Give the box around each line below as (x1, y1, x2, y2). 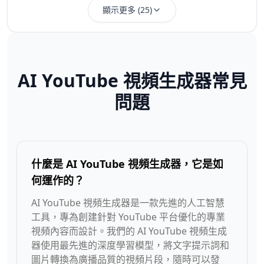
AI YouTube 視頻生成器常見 (17, 68, 247, 93)
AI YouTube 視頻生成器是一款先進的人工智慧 (31, 196, 225, 209)
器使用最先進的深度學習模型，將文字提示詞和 (31, 239, 229, 252)
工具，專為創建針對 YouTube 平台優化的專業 (31, 210, 225, 223)
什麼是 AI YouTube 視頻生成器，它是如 (31, 157, 223, 171)
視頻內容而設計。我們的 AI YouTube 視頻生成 (31, 225, 227, 237)
